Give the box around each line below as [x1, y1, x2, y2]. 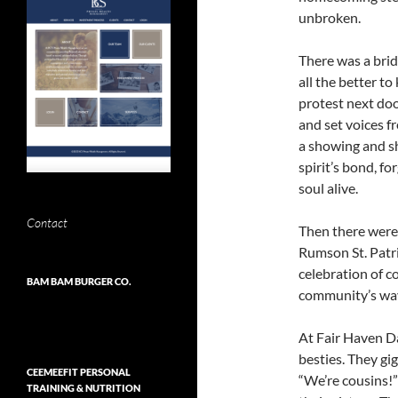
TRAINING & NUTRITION [27, 382, 140, 394]
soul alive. [298, 179, 358, 196]
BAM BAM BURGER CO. [27, 275, 131, 288]
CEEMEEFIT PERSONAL [27, 366, 131, 378]
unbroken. [298, 9, 361, 26]
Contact [27, 215, 68, 231]
